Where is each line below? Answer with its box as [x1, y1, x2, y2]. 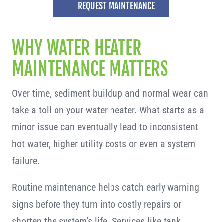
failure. [11, 155, 40, 166]
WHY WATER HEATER [11, 37, 142, 59]
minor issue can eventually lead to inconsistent [11, 121, 198, 133]
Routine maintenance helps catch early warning [11, 181, 199, 193]
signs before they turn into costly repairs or [11, 198, 181, 210]
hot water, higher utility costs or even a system [11, 138, 195, 150]
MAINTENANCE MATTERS [11, 58, 168, 80]
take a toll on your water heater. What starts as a [11, 104, 204, 116]
